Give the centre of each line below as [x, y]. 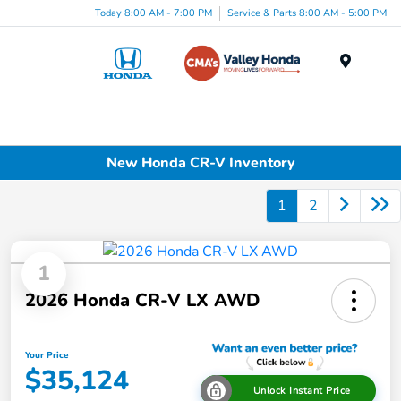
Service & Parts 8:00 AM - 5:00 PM [307, 13]
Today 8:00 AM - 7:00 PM [154, 13]
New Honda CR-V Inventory [200, 162]
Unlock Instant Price [302, 391]
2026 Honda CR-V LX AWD [142, 301]
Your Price [47, 355]
